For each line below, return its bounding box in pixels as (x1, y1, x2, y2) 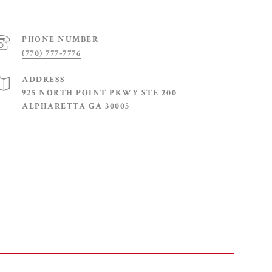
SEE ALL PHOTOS (116, 248, 198, 261)
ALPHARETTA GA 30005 (22, 101, 130, 112)
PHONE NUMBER (22, 34, 98, 45)
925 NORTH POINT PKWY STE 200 (22, 87, 177, 98)
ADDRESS (22, 74, 66, 85)
